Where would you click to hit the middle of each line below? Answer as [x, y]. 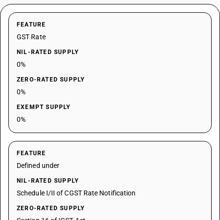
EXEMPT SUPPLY [44, 107]
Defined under [38, 165]
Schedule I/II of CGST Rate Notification [76, 193]
